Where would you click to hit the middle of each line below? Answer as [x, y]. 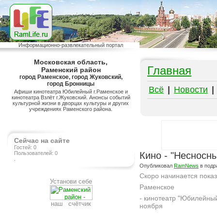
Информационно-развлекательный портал [71, 45]
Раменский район [71, 70]
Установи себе [71, 181]
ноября [151, 206]
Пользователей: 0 [36, 153]
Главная [169, 70]
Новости [191, 90]
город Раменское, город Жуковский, [71, 77]
